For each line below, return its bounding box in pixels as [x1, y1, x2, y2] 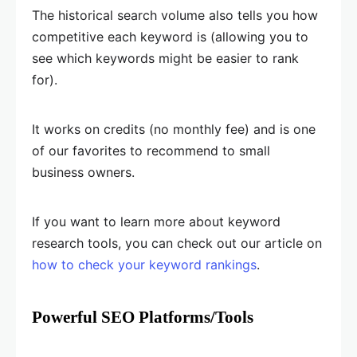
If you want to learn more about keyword [32, 214, 280, 230]
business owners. [32, 164, 135, 181]
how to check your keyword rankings [32, 257, 257, 273]
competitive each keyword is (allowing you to [32, 29, 308, 45]
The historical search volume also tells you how [32, 7, 318, 24]
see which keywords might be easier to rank [32, 50, 299, 67]
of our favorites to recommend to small [32, 143, 270, 159]
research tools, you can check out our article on [32, 235, 322, 252]
